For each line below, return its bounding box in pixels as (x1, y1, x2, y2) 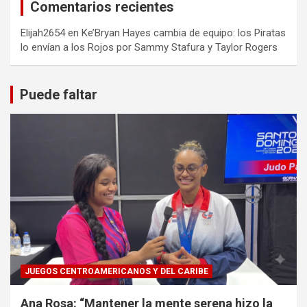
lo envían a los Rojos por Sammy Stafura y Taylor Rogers (21, 40, 278, 53)
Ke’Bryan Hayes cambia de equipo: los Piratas (82, 26, 286, 39)
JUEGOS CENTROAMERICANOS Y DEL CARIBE (25, 267, 208, 277)
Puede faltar (20, 86, 97, 103)
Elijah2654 (21, 26, 65, 39)
